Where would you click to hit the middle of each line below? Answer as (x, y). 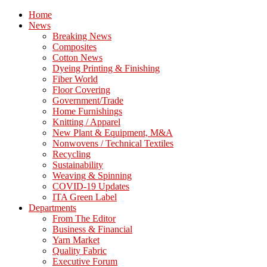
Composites (74, 47)
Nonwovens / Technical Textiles (113, 143)
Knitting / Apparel (86, 122)
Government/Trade (88, 100)
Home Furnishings (87, 111)
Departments (52, 208)
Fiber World (75, 79)
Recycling (72, 154)
